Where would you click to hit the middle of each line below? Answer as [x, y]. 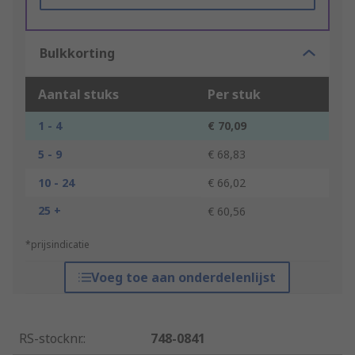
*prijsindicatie [57, 245]
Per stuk [234, 95]
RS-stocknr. [51, 339]
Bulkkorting [77, 53]
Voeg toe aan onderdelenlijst [184, 278]
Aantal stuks [78, 95]
